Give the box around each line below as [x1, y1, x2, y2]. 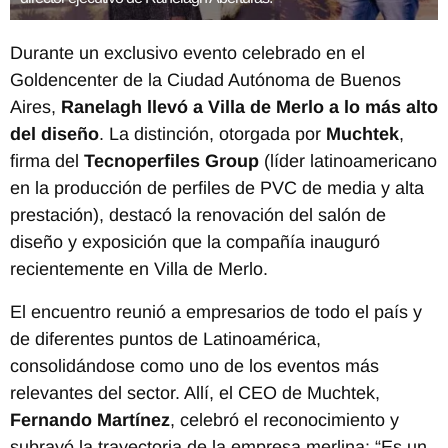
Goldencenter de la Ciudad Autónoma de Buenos [10, 69, 401, 90]
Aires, [10, 96, 61, 117]
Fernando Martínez [10, 409, 170, 430]
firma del [10, 150, 84, 171]
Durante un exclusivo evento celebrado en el [10, 42, 365, 63]
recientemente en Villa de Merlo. [10, 258, 268, 279]
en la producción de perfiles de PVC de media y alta [10, 177, 424, 198]
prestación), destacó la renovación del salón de [10, 204, 386, 225]
